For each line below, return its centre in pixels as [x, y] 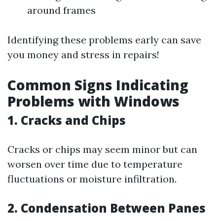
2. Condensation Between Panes [107, 208]
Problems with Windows [93, 101]
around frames [61, 10]
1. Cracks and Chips [67, 120]
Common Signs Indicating [98, 85]
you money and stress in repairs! [83, 55]
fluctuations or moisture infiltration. [92, 179]
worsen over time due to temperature [95, 164]
